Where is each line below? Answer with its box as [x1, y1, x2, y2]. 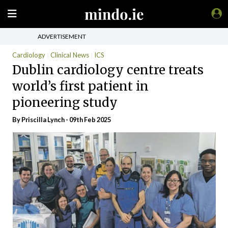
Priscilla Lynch [21, 116, 65, 124]
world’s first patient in [12, 78, 149, 94]
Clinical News [50, 51, 89, 59]
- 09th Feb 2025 [65, 116, 111, 124]
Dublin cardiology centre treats [12, 62, 204, 78]
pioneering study [12, 94, 121, 110]
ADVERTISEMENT [38, 32, 86, 40]
